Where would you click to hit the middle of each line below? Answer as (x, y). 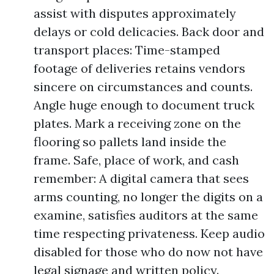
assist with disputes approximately (135, 13)
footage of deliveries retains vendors (139, 68)
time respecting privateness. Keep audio (149, 233)
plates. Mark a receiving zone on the (137, 123)
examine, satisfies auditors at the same (146, 215)
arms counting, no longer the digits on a (148, 197)
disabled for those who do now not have (148, 252)
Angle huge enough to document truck (144, 105)
